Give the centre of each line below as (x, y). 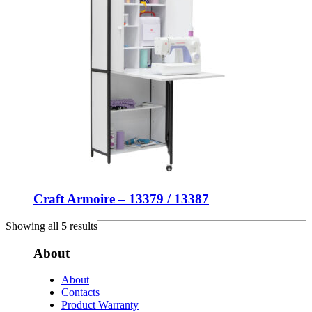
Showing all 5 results (52, 226)
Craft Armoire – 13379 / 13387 (121, 199)
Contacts (80, 292)
